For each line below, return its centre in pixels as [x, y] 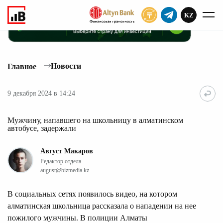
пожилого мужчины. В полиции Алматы [77, 218]
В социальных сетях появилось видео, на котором [92, 194]
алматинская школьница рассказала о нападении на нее [102, 206]
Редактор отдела [61, 161]
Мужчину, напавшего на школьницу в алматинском [95, 120]
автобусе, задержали [42, 128]
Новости [66, 66]
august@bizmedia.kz [65, 170]
